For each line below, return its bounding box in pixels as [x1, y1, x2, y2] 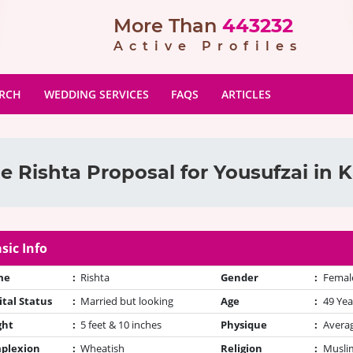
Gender [221, 270, 259, 284]
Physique [221, 318, 268, 332]
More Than [113, 14, 217, 37]
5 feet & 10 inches [80, 318, 162, 332]
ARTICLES [221, 87, 272, 102]
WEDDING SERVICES [43, 87, 149, 102]
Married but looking [80, 294, 173, 308]
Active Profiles [113, 39, 303, 54]
